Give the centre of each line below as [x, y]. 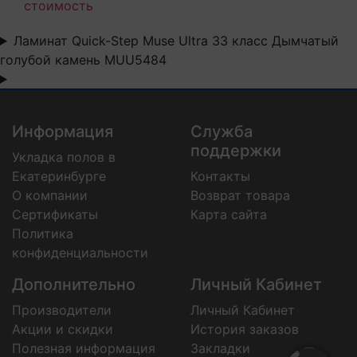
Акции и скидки [63, 329]
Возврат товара [240, 195]
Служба [222, 131]
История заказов [245, 329]
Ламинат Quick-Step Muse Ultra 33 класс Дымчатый [176, 41]
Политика [43, 233]
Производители [62, 310]
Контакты [220, 176]
